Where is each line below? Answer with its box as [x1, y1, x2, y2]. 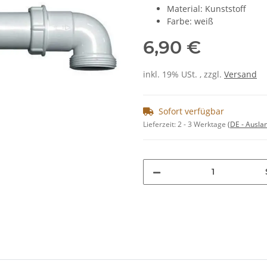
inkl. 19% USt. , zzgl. [143, 68, 224, 80]
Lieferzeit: [143, 119, 178, 129]
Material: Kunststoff [167, 2, 246, 14]
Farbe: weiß [167, 15, 213, 27]
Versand [224, 68, 257, 80]
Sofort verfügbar [159, 105, 224, 117]
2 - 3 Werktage [178, 119, 228, 129]
